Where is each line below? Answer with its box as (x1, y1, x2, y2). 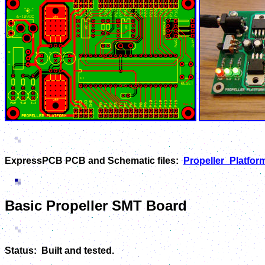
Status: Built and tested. (5, 245, 114, 256)
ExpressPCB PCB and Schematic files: (5, 156, 183, 166)
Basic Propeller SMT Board (5, 198, 187, 214)
